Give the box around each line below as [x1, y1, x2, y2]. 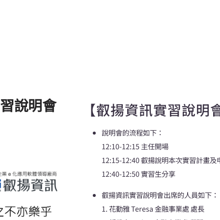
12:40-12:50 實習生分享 [102, 168, 175, 179]
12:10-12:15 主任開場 [102, 141, 168, 152]
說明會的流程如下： [102, 127, 164, 138]
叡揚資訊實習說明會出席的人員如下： [102, 189, 219, 200]
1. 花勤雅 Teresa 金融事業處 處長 [102, 203, 204, 214]
